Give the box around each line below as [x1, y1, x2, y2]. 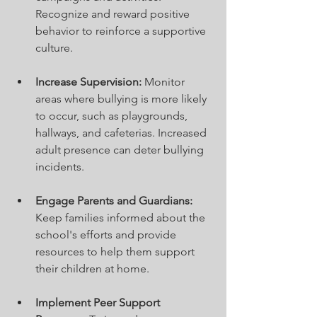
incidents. [35, 160, 84, 174]
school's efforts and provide [35, 228, 179, 242]
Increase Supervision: [35, 75, 142, 89]
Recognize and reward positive [35, 7, 192, 21]
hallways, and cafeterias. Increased [35, 126, 209, 140]
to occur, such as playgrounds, [35, 109, 190, 123]
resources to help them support [35, 245, 197, 259]
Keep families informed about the [35, 211, 208, 225]
